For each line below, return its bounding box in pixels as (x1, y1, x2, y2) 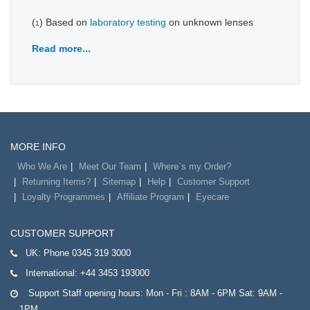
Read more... (32, 42, 91, 54)
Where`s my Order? (153, 161, 231, 172)
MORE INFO (10, 140, 66, 152)
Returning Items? (22, 176, 91, 187)
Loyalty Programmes (22, 191, 105, 202)
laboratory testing (90, 16, 166, 28)
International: (26, 267, 80, 278)
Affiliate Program (117, 191, 184, 202)
